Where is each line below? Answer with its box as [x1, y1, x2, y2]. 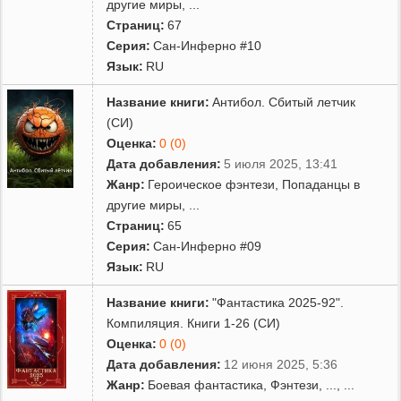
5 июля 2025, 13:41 [224, 156, 338, 171]
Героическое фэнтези [148, 176, 276, 192]
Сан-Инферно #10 [153, 38, 262, 53]
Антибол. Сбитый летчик [212, 94, 356, 109]
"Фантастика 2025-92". [212, 294, 345, 310]
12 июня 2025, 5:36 [224, 356, 338, 371]
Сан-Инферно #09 [153, 238, 262, 253]
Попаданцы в [282, 176, 361, 192]
